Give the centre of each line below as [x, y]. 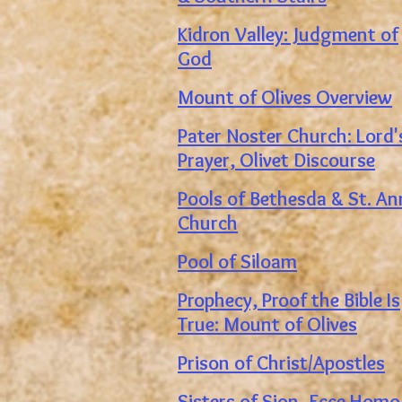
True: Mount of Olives [267, 324]
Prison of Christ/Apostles [281, 363]
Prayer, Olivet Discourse [276, 160]
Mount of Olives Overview [285, 97]
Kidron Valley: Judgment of [288, 35]
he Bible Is [360, 300]
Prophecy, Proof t [249, 300]
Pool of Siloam [237, 262]
